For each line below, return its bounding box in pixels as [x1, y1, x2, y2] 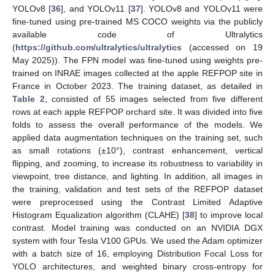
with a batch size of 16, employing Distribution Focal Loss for [12, 249, 263, 259]
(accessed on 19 [182, 42, 263, 53]
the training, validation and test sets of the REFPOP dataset [12, 184, 263, 195]
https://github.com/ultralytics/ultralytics [15, 42, 182, 53]
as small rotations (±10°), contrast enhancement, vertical [12, 145, 263, 156]
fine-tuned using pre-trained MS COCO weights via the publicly [12, 17, 263, 27]
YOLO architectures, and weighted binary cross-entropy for [12, 261, 263, 272]
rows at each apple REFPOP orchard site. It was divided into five [12, 107, 263, 117]
